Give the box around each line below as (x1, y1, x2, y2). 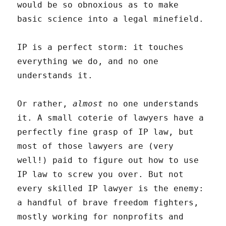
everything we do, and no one (17, 56, 159, 67)
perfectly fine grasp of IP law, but (17, 127, 194, 137)
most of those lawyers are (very (17, 141, 174, 151)
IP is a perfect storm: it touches (17, 42, 184, 52)
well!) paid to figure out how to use (17, 155, 199, 165)
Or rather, (17, 99, 73, 109)
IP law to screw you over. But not (17, 169, 184, 180)
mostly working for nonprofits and (17, 212, 184, 222)
